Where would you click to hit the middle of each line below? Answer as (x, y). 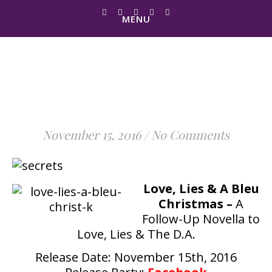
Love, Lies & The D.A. (136, 234)
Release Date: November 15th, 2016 (136, 257)
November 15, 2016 (92, 134)
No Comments (190, 134)
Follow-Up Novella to (201, 219)
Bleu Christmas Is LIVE (136, 108)
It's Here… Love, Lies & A (136, 85)
